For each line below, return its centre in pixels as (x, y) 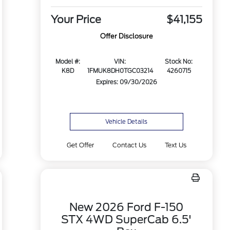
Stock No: (179, 62)
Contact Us (129, 145)
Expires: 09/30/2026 (126, 82)
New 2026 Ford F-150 (127, 207)
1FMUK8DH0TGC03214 (120, 71)
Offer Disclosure (126, 36)
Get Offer (80, 145)
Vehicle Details (127, 122)
